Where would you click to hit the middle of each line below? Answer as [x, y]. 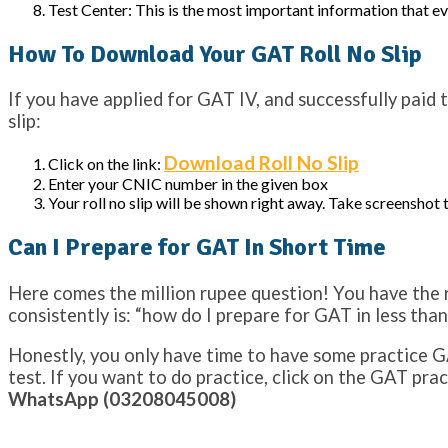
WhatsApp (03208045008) [122, 399]
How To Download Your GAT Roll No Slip [215, 53]
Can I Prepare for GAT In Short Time [197, 246]
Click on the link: [106, 163]
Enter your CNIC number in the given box [188, 183]
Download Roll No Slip [261, 162]
